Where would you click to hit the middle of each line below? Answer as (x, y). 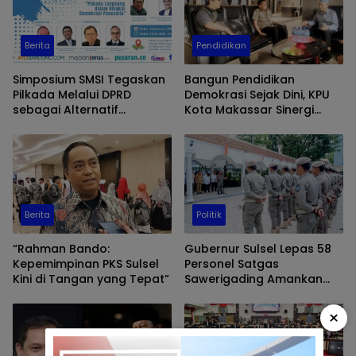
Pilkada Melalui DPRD (72, 94)
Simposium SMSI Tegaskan (89, 79)
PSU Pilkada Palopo (240, 294)
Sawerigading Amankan (253, 279)
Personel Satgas (232, 264)
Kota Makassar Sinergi (249, 109)
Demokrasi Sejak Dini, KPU (257, 94)
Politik (209, 215)
